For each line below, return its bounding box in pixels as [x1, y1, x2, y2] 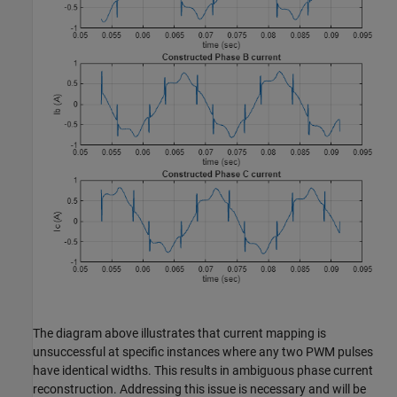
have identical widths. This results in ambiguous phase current [33, 363, 373, 378]
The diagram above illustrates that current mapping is [33, 326, 326, 341]
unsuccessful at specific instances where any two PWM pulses [33, 345, 373, 360]
